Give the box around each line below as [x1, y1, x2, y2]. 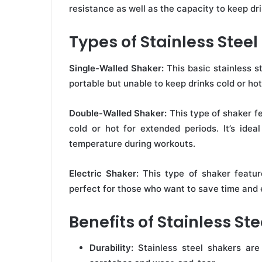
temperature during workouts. [69, 137, 195, 149]
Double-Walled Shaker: [69, 107, 167, 119]
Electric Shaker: [69, 167, 139, 179]
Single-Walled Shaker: [69, 62, 164, 74]
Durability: [89, 242, 133, 254]
